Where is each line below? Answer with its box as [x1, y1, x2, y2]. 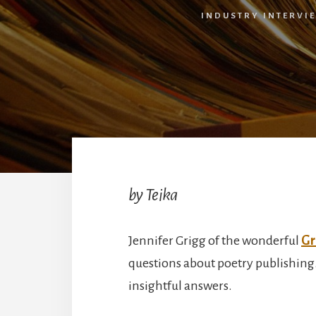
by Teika [128, 185, 178, 204]
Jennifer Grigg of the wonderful [128, 233, 301, 248]
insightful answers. [128, 278, 232, 293]
